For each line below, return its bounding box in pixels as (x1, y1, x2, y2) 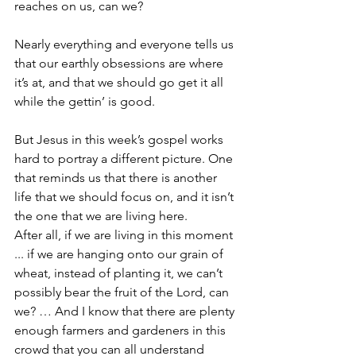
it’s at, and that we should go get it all (14, 74, 226, 90)
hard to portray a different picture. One (14, 150, 236, 166)
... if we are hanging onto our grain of (14, 246, 226, 261)
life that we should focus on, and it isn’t (14, 188, 237, 204)
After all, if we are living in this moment (14, 226, 236, 242)
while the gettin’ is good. (14, 93, 155, 109)
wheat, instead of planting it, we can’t (14, 265, 226, 281)
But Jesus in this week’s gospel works (14, 131, 226, 147)
